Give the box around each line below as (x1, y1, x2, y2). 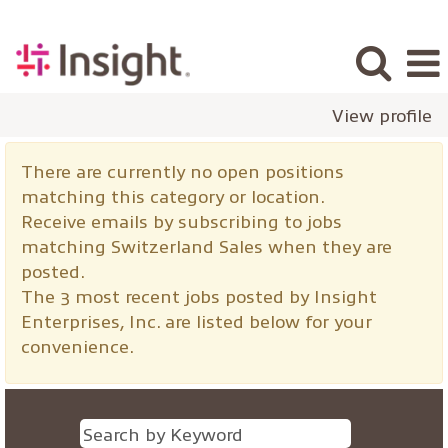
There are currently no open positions (21, 159, 344, 182)
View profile (332, 103, 432, 126)
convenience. (21, 334, 134, 357)
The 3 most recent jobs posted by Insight (21, 284, 377, 307)
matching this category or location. (21, 184, 325, 207)
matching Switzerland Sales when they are (21, 234, 392, 257)
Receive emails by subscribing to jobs (21, 209, 342, 232)
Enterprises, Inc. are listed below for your (21, 309, 372, 332)
